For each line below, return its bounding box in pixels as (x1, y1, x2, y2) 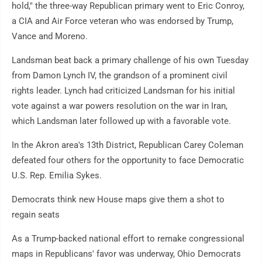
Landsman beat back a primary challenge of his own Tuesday (12, 55, 249, 66)
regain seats (12, 209, 60, 220)
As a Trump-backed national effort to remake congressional (12, 233, 244, 244)
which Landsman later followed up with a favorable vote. (12, 116, 231, 127)
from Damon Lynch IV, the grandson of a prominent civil (12, 70, 227, 81)
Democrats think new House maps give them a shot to (12, 194, 225, 205)
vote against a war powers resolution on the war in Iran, (12, 101, 227, 112)
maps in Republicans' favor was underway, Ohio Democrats (12, 249, 241, 260)
